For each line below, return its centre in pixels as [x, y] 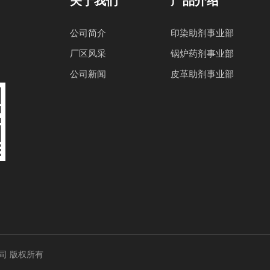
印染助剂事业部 [202, 33]
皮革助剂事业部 [202, 74]
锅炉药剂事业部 [202, 53]
